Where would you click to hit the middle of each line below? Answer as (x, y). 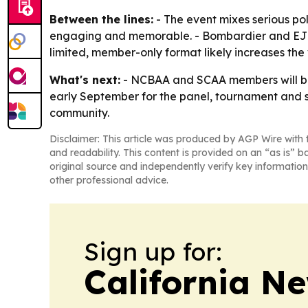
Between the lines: (101, 20)
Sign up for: (153, 252)
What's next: (85, 80)
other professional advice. (109, 180)
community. (79, 113)
